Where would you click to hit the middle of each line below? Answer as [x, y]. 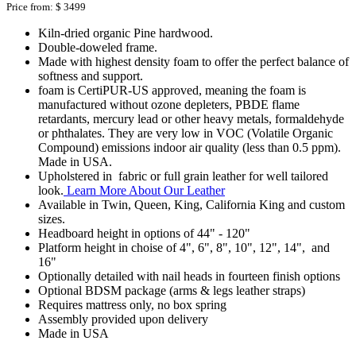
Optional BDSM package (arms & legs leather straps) [172, 290]
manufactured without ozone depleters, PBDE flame [169, 104]
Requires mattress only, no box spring [132, 304]
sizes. [52, 219]
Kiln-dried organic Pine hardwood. [126, 33]
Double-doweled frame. [98, 47]
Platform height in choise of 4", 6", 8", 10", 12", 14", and [184, 247]
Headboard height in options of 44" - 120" [144, 233]
